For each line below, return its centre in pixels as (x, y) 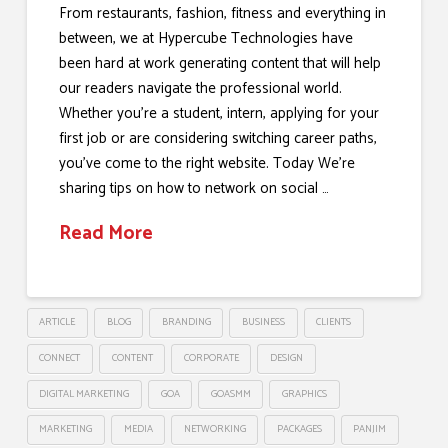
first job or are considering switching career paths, (218, 139)
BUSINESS (264, 322)
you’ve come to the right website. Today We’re (207, 164)
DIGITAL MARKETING (84, 393)
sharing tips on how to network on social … (194, 189)
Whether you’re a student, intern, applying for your (219, 114)
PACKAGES (300, 429)
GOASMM (230, 393)
